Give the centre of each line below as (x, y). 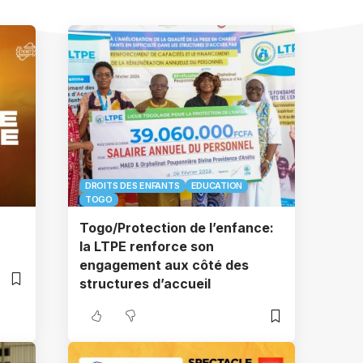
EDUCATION (217, 186)
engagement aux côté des (164, 265)
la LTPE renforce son (147, 246)
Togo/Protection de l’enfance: (177, 228)
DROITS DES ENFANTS (132, 186)
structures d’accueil (145, 284)
